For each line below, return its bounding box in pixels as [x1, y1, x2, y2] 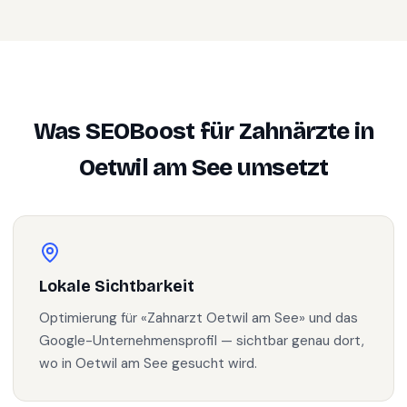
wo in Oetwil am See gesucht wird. [39, 354, 257, 372]
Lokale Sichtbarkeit [39, 277, 194, 296]
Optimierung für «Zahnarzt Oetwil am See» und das [39, 309, 358, 327]
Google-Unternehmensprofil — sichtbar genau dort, [39, 332, 364, 350]
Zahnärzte [238, 117, 350, 145]
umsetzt [232, 154, 329, 182]
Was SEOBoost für [33, 117, 239, 145]
